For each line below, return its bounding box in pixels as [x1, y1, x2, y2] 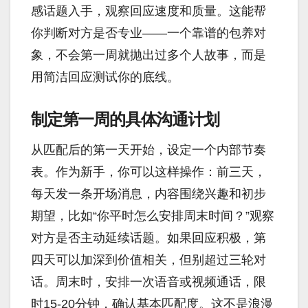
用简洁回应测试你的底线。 [31, 70, 179, 85]
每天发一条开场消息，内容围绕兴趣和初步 [31, 186, 266, 201]
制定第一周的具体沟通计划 [31, 109, 219, 130]
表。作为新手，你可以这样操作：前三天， [31, 164, 266, 179]
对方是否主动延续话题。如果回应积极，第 [31, 230, 266, 245]
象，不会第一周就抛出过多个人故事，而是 [31, 48, 266, 63]
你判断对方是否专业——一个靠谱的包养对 [31, 26, 266, 41]
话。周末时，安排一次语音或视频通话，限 [31, 274, 266, 289]
